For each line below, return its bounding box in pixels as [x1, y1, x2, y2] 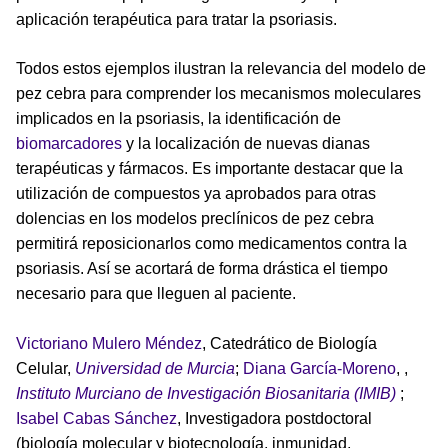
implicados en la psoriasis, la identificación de [16, 109, 341, 127]
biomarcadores [16, 134, 122, 152]
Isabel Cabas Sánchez [16, 409, 177, 427]
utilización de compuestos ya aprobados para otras [16, 184, 376, 202]
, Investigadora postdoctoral [177, 409, 372, 427]
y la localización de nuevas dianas [122, 134, 370, 152]
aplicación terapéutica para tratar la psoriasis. [16, 10, 337, 28]
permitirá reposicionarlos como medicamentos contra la [16, 234, 407, 252]
